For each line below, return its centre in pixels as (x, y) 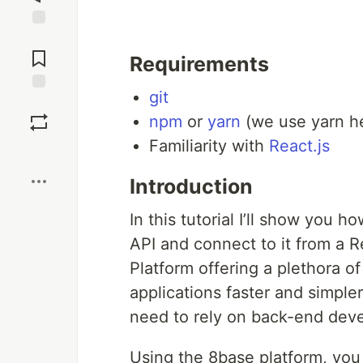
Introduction (191, 186)
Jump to (39, 38)
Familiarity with (209, 146)
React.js (299, 146)
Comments (39, 52)
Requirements (199, 64)
